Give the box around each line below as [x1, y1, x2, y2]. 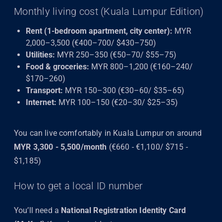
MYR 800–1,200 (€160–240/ [89, 61, 193, 71]
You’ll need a [14, 205, 61, 215]
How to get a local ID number [14, 179, 143, 192]
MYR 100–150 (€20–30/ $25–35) [56, 97, 178, 107]
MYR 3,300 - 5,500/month [14, 142, 107, 152]
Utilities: [26, 50, 55, 59]
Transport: [26, 85, 63, 95]
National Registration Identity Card [61, 205, 186, 215]
